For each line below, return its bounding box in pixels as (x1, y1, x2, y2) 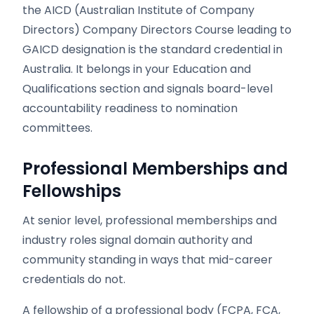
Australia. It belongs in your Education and (22, 61, 251, 77)
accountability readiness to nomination (22, 100, 238, 116)
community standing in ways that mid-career (22, 252, 273, 268)
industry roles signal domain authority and (22, 232, 252, 248)
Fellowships (22, 179, 121, 203)
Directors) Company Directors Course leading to (22, 22, 292, 38)
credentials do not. (22, 271, 125, 287)
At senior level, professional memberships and (22, 212, 277, 228)
